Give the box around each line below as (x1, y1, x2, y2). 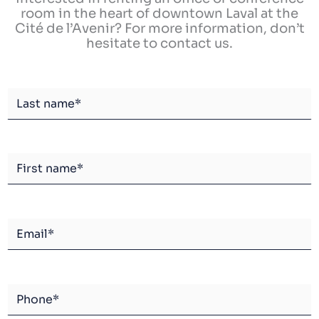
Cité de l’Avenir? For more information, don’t (14, 19, 305, 36)
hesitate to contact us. (86, 34, 233, 51)
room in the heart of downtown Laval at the (21, 4, 298, 21)
